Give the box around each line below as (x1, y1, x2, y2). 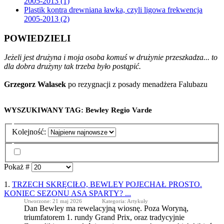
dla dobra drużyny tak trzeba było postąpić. (4, 62, 141, 71)
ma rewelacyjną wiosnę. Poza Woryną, (64, 203, 188, 212)
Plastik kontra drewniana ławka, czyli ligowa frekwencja (24, 5, 202, 14)
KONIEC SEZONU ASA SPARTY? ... (4, 188, 131, 197)
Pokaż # (4, 162, 31, 171)
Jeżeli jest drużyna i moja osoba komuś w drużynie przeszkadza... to (4, 53, 217, 62)
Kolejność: (12, 127, 48, 136)
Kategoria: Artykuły (102, 197, 148, 204)
